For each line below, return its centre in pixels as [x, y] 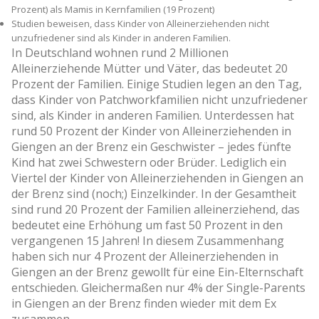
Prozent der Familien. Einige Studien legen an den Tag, [157, 84]
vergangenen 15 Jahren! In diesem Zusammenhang [148, 240]
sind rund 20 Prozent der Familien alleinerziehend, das [156, 209]
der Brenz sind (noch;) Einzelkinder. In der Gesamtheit [154, 193]
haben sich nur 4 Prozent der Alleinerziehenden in [145, 256]
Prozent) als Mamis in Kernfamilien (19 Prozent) [113, 9]
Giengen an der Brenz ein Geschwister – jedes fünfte [151, 146]
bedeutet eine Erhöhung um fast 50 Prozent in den [147, 225]
